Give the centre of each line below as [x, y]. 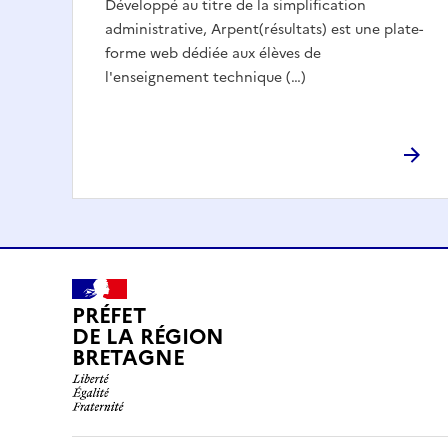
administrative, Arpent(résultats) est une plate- [264, 29]
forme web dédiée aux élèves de [213, 53]
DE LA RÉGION [148, 337]
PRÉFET [109, 316]
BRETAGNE [128, 358]
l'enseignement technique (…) [205, 77]
